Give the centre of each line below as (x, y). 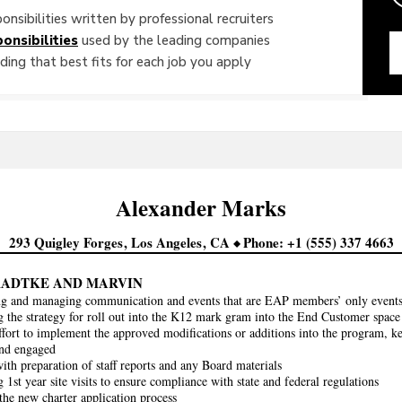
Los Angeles (168, 242)
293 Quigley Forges (67, 242)
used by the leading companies (174, 40)
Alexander (169, 208)
